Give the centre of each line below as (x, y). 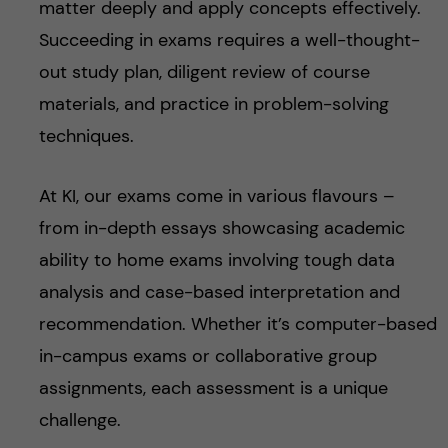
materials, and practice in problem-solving (213, 104)
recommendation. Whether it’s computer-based (237, 324)
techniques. (86, 136)
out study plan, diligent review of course (204, 72)
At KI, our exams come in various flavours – (216, 196)
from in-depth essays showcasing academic (221, 228)
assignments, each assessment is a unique (213, 388)
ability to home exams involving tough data (216, 260)
